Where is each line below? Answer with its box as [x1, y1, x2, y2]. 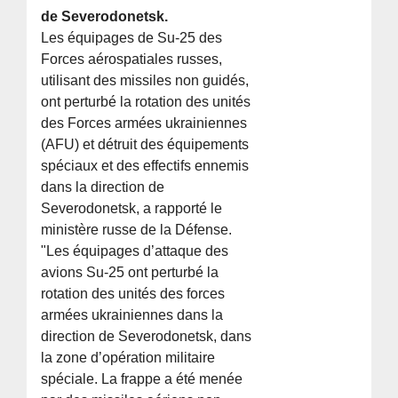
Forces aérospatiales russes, [41, 52, 223, 68]
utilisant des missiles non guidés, [41, 73, 250, 89]
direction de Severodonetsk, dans [41, 329, 252, 345]
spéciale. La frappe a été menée [41, 371, 243, 387]
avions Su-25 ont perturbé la [41, 265, 219, 281]
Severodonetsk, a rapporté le [41, 201, 223, 217]
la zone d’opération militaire [41, 350, 216, 366]
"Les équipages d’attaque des [41, 243, 229, 259]
